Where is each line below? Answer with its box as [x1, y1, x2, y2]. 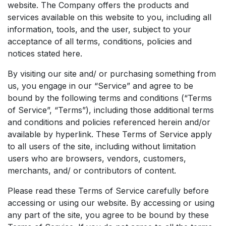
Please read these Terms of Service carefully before [8, 186, 209, 196]
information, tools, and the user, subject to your [8, 24, 191, 34]
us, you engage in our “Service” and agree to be [8, 81, 193, 91]
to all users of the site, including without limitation [8, 141, 196, 151]
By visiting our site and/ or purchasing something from [8, 69, 216, 79]
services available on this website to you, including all [8, 12, 211, 22]
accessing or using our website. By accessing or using [8, 198, 214, 208]
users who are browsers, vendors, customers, [8, 153, 186, 163]
